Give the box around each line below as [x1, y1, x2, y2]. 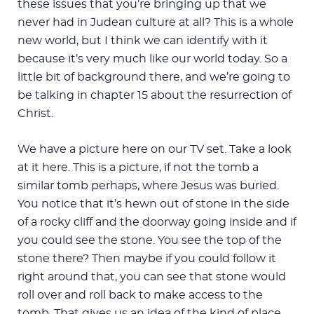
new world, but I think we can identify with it [18, 34, 268, 46]
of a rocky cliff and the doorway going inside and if [18, 216, 296, 228]
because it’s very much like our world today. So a [18, 53, 287, 64]
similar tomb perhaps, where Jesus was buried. [18, 179, 279, 191]
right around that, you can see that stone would [18, 271, 286, 282]
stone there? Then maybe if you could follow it [18, 252, 276, 264]
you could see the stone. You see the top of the [18, 234, 282, 246]
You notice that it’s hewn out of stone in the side [18, 198, 289, 210]
